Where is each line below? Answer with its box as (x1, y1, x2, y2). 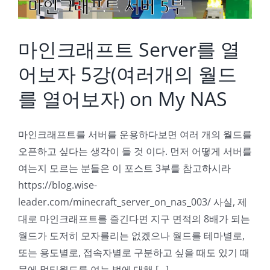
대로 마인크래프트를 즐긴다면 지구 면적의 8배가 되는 (18, 212, 250, 225)
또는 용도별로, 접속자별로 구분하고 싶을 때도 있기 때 (18, 246, 250, 259)
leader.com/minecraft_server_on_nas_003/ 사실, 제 (18, 195, 247, 209)
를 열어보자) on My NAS (18, 86, 227, 111)
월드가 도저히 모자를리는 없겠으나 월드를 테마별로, (18, 229, 245, 242)
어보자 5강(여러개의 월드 (18, 61, 237, 87)
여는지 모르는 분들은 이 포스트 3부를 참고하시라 (18, 162, 231, 175)
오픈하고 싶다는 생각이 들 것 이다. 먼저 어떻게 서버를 (18, 145, 252, 158)
